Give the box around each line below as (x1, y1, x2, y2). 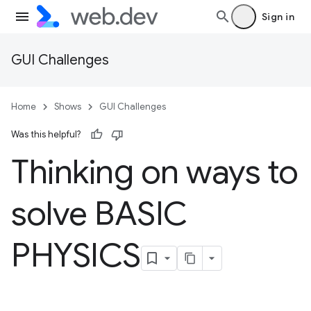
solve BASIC (11, 193, 187, 235)
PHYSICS (11, 235, 141, 276)
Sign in (261, 10, 294, 23)
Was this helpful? (11, 128, 81, 140)
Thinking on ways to (11, 151, 299, 193)
